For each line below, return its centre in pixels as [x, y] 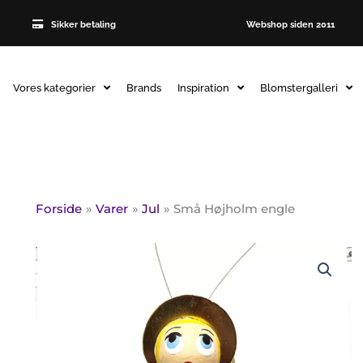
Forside [59, 209]
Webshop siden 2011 [289, 24]
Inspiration [203, 88]
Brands [143, 88]
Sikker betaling [83, 24]
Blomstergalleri [299, 88]
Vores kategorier [54, 88]
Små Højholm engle [234, 209]
